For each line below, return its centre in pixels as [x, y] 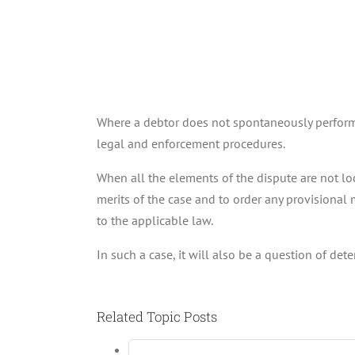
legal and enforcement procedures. [191, 143]
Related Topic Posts [157, 317]
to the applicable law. [155, 220]
